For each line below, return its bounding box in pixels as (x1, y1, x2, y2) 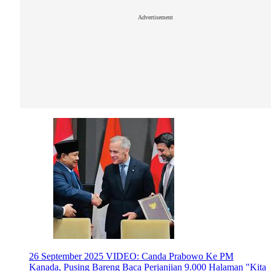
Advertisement (138, 14, 173, 21)
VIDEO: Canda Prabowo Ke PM (106, 251, 233, 262)
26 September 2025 (29, 251, 103, 262)
